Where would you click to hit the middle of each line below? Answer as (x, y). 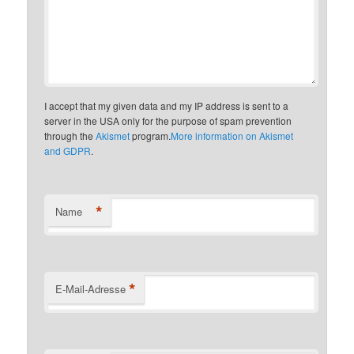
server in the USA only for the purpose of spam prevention (168, 120)
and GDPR (68, 150)
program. (151, 135)
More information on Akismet (232, 135)
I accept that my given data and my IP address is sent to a (167, 105)
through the (70, 135)
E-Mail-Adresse (91, 288)
